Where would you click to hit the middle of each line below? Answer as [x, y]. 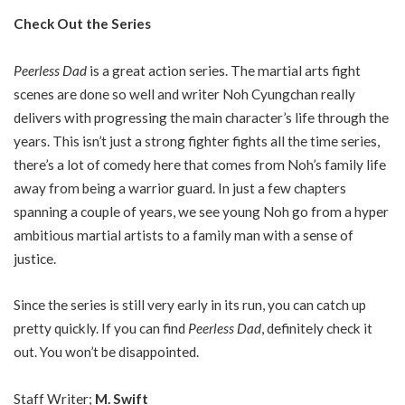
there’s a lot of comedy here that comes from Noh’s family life [200, 164]
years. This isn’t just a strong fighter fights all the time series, [197, 141]
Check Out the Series [82, 24]
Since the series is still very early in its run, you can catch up [190, 305]
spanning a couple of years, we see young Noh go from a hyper [201, 211]
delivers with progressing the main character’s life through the [201, 117]
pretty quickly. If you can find [101, 328]
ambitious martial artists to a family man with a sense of [184, 235]
